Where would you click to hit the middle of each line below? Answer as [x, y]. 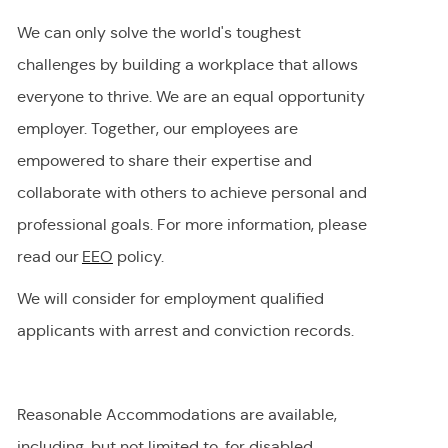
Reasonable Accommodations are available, [176, 415]
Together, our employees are [194, 129]
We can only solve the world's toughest [158, 33]
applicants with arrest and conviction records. [185, 331]
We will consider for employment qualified [170, 299]
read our [49, 257]
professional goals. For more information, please [191, 225]
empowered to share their [111, 161]
